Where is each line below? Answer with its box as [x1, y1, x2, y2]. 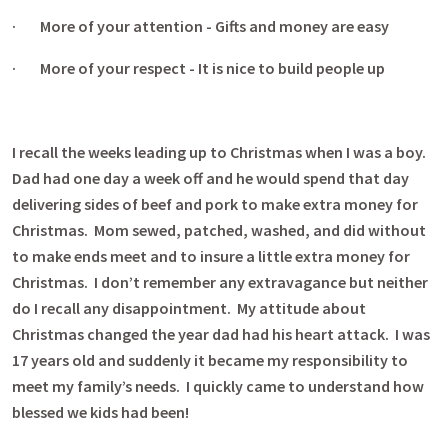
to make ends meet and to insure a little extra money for [12, 246, 410, 266]
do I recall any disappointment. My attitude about [12, 298, 366, 318]
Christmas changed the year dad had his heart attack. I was [12, 324, 430, 344]
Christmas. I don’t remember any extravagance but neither [12, 272, 428, 292]
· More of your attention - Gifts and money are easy [12, 16, 389, 36]
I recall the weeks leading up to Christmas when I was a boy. [12, 142, 429, 162]
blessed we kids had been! [12, 402, 189, 422]
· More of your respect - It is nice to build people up [12, 58, 385, 78]
